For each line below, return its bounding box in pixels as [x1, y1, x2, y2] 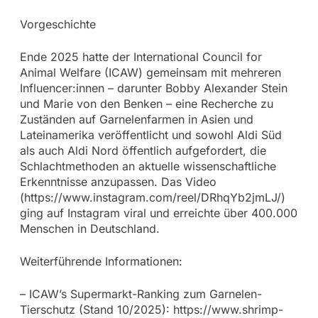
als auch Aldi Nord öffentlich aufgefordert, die [19, 143, 266, 158]
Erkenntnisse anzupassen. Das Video [19, 174, 216, 189]
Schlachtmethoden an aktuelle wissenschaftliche [19, 158, 276, 173]
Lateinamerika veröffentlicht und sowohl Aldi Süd [19, 127, 282, 142]
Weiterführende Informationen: [19, 253, 182, 268]
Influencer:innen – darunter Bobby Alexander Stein [19, 80, 287, 95]
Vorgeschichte [19, 16, 96, 31]
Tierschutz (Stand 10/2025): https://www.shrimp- [19, 302, 283, 317]
